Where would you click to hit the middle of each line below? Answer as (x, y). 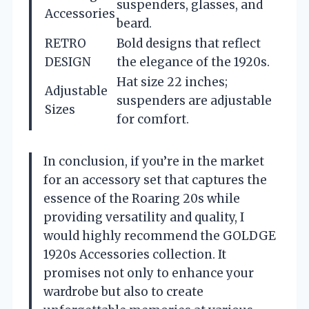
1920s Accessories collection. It (135, 254)
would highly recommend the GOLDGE (160, 236)
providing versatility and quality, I (144, 217)
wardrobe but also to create (123, 291)
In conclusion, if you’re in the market (154, 161)
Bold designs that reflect (189, 43)
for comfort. (153, 119)
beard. (134, 23)
